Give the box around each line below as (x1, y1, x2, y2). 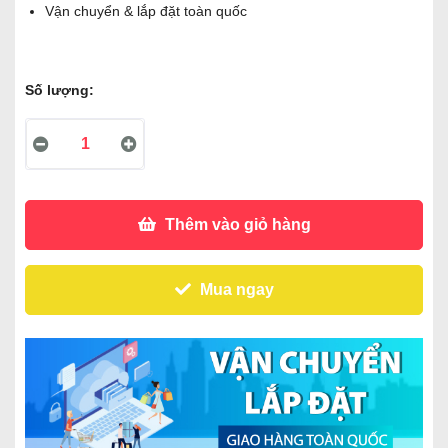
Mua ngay (195, 281, 274, 298)
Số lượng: (25, 82, 94, 98)
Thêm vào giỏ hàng (160, 216, 311, 233)
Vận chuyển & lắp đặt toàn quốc (45, 3, 247, 19)
